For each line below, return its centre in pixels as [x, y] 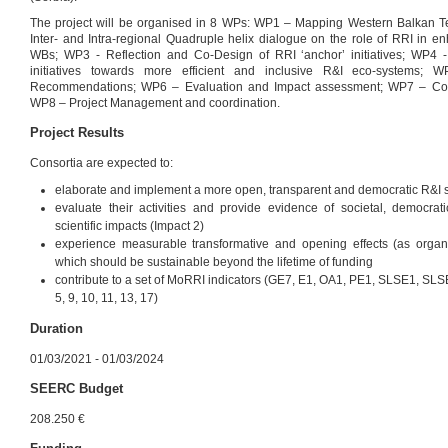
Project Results [77, 132]
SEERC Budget [76, 388]
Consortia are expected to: [101, 163]
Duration [56, 328]
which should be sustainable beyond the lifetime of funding [214, 262]
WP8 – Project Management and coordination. [155, 103]
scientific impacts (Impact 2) [129, 226]
